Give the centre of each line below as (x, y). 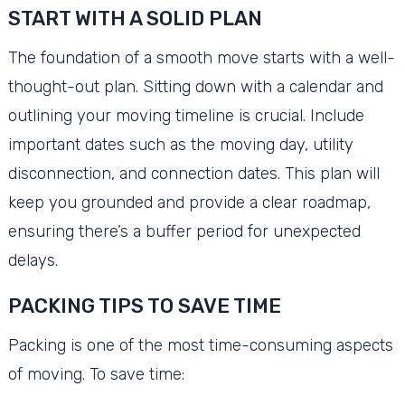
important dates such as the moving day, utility (180, 145)
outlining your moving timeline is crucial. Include (186, 116)
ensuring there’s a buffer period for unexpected (184, 232)
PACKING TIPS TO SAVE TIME (144, 306)
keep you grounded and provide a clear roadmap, (189, 203)
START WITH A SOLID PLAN (135, 19)
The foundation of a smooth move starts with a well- (201, 58)
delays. (33, 261)
